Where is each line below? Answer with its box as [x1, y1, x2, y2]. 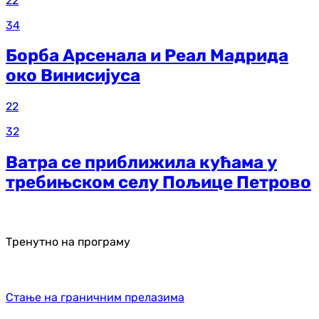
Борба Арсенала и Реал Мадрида [6, 46, 288, 66]
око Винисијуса [6, 66, 140, 86]
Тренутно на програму [6, 235, 130, 249]
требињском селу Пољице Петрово [6, 172, 311, 193]
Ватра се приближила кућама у [6, 152, 277, 173]
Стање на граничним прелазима [6, 291, 184, 305]
